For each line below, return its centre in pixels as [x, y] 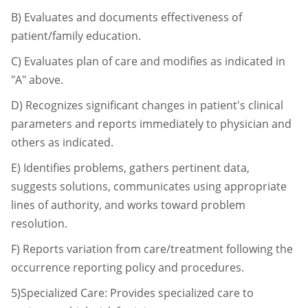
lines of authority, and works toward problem [128, 205]
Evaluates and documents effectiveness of [133, 17]
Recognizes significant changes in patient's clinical [154, 105]
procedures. [212, 267]
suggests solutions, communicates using [118, 186]
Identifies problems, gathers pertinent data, [136, 167]
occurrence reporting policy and [96, 267]
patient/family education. [76, 35]
